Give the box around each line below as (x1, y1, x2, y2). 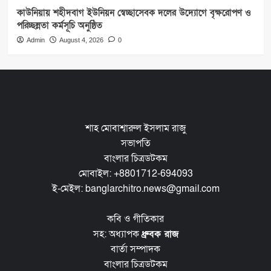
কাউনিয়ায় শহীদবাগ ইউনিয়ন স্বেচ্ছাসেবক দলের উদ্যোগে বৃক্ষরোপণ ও (16, 6, 251, 19)
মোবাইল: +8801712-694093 (78, 166, 193, 180)
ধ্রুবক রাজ (141, 227, 178, 241)
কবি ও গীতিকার (107, 212, 164, 226)
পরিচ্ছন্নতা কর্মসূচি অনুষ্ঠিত (16, 19, 102, 31)
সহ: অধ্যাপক (93, 227, 142, 241)
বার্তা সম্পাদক (111, 242, 160, 256)
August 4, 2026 (59, 36, 103, 44)
